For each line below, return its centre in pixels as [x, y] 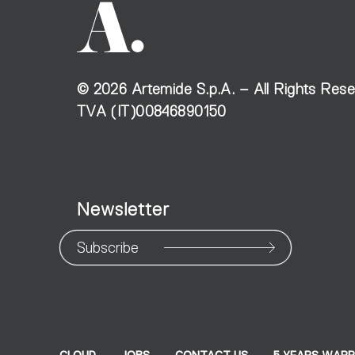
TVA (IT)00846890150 [151, 111]
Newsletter [123, 210]
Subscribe [107, 248]
